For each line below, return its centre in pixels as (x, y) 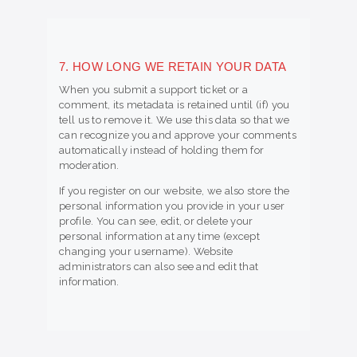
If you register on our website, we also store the (175, 190)
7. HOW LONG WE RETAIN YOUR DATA (173, 66)
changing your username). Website (146, 251)
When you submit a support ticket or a (154, 89)
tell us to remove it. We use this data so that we (175, 120)
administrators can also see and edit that (159, 266)
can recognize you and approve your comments (178, 135)
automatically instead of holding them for (162, 150)
